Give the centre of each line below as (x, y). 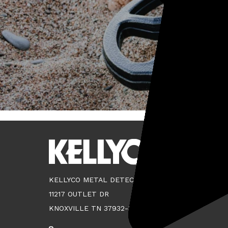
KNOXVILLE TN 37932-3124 (96, 208)
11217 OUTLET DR (79, 194)
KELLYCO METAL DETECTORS (101, 180)
